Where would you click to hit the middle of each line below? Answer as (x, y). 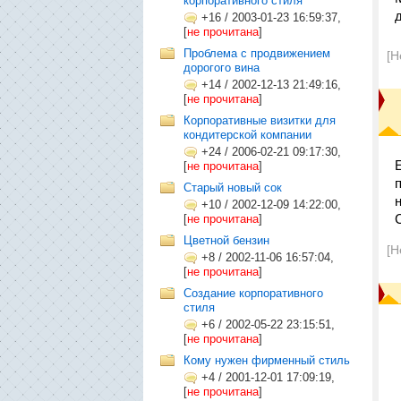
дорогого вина (222, 68)
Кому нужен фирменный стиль (267, 360)
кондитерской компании (247, 135)
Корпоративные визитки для (260, 120)
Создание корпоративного (253, 293)
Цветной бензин (226, 240)
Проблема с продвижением (257, 53)
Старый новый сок (233, 188)
